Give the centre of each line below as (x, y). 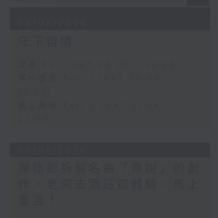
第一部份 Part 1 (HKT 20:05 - (94, 78)
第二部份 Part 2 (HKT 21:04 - (94, 106)
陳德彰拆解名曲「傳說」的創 (109, 169)
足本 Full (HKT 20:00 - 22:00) (100, 65)
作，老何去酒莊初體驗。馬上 (109, 185)
